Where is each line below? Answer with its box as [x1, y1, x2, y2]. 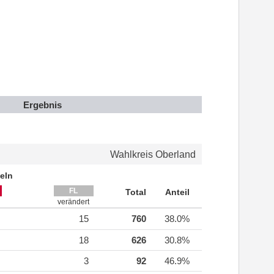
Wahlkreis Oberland [110, 149, 196, 160]
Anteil [165, 187, 190, 198]
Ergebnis [23, 100, 62, 111]
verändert [57, 198, 89, 207]
